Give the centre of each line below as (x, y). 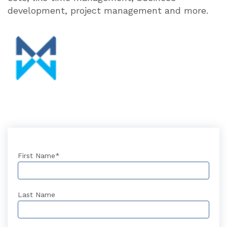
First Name (36, 156)
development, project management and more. (108, 10)
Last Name (36, 195)
